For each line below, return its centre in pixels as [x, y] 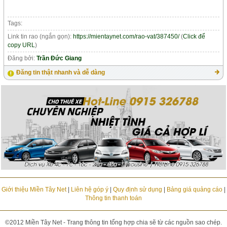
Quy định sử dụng [137, 190]
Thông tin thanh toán [113, 198]
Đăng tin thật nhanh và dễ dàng [61, 72]
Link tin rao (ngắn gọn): [41, 36]
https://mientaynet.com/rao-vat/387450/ [126, 36]
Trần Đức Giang [59, 58]
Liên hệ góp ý [89, 190]
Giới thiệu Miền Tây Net [34, 190]
